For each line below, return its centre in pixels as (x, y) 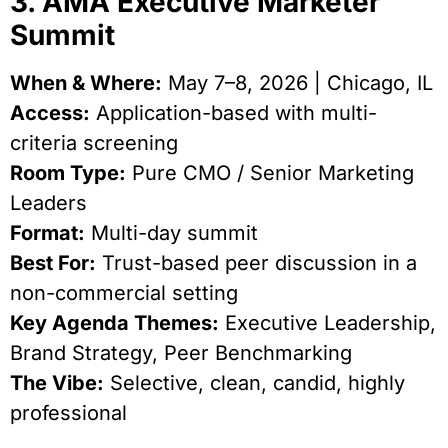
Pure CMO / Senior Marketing (270, 172)
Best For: (53, 262)
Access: (50, 112)
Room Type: (68, 172)
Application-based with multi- (233, 112)
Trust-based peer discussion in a (256, 262)
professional (68, 412)
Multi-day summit (171, 232)
